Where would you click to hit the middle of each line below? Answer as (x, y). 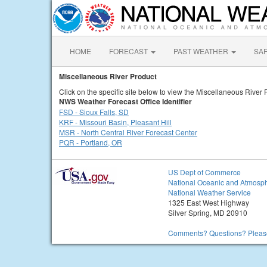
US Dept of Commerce (204, 172)
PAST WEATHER (202, 51)
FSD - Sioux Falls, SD (94, 112)
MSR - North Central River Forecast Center (128, 132)
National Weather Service (209, 192)
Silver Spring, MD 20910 (208, 212)
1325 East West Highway (209, 202)
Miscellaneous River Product (108, 76)
